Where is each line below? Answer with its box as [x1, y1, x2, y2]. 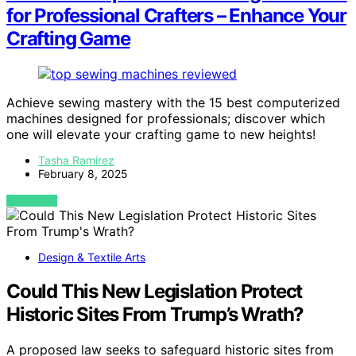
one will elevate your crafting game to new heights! [6, 126, 315, 143]
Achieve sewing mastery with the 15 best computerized [6, 95, 340, 111]
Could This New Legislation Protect [6, 280, 303, 304]
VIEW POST [6, 195, 58, 207]
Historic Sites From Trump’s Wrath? [6, 303, 304, 327]
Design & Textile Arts [38, 250, 145, 265]
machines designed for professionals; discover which [6, 110, 325, 127]
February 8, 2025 [38, 167, 128, 181]
